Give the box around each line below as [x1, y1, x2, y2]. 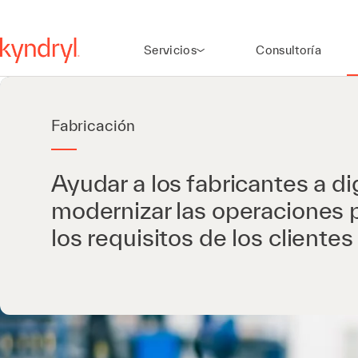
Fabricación [51, 117, 135, 134]
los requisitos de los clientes [51, 224, 353, 251]
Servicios [144, 43, 197, 57]
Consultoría [256, 43, 322, 57]
